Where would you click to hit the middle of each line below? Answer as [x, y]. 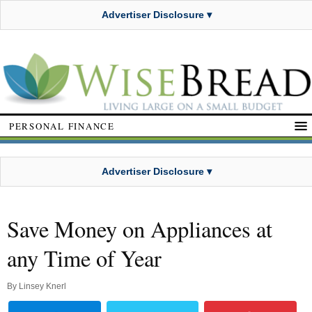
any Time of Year [84, 258]
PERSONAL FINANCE [62, 126]
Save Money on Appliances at [140, 229]
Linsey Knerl [42, 287]
